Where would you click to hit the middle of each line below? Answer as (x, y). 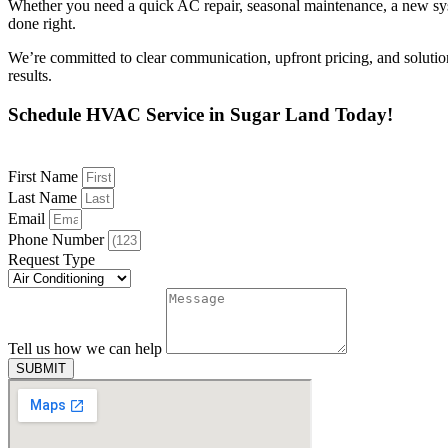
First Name (45, 177)
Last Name (44, 198)
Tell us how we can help (87, 349)
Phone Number (58, 240)
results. (30, 75)
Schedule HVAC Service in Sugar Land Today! (200, 114)
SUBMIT (41, 369)
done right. (42, 23)
